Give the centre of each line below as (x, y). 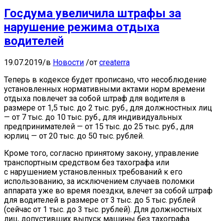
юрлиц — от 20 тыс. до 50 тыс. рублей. (74, 136)
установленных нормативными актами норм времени (104, 89)
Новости (68, 62)
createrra (114, 62)
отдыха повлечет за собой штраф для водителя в (95, 98)
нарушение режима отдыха (82, 27)
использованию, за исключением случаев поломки (99, 181)
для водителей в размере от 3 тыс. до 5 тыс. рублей (100, 200)
